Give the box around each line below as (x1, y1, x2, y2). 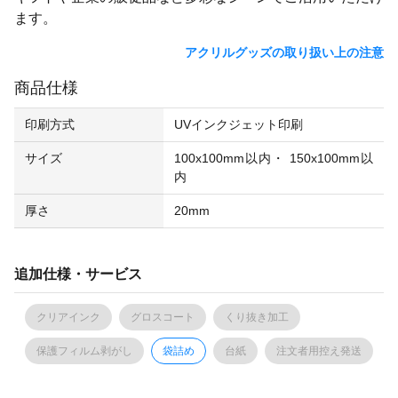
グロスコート (131, 311, 195, 323)
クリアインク (36, 311, 100, 323)
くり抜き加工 (225, 311, 289, 323)
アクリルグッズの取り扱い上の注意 (181, 45, 384, 60)
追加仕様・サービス (14, 267, 142, 282)
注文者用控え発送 (276, 345, 362, 357)
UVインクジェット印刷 (174, 117, 303, 131)
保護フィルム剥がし (36, 345, 132, 357)
